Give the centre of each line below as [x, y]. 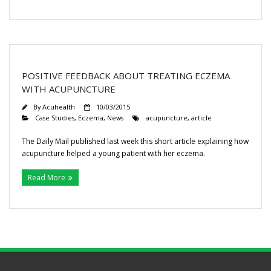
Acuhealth [59, 107]
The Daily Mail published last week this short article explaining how [135, 141]
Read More [47, 178]
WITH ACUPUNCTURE [69, 89]
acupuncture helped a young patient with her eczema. [117, 153]
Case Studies [55, 118]
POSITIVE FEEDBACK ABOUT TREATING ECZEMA [126, 76]
